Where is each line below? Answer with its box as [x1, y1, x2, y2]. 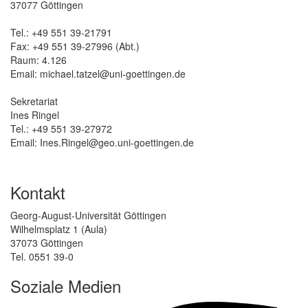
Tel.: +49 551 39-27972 [10, 121, 112, 135]
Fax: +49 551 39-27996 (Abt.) [10, 38, 140, 53]
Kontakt [10, 179, 65, 204]
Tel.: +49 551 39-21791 [10, 25, 112, 39]
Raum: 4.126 [10, 52, 67, 67]
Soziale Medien [10, 273, 121, 298]
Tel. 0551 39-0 [10, 249, 74, 263]
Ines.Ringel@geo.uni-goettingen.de [40, 135, 194, 149]
